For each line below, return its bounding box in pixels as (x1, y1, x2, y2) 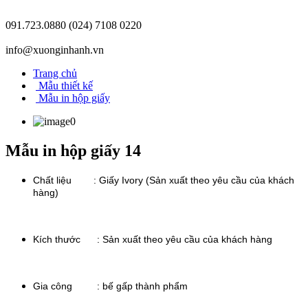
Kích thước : (33, 233, 102, 245)
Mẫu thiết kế (36, 79, 93, 91)
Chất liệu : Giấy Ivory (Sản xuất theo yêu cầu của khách (33, 174, 294, 186)
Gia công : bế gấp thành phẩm (33, 280, 188, 291)
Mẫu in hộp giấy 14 (5, 141, 141, 159)
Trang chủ (33, 67, 77, 79)
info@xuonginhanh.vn (5, 43, 104, 56)
